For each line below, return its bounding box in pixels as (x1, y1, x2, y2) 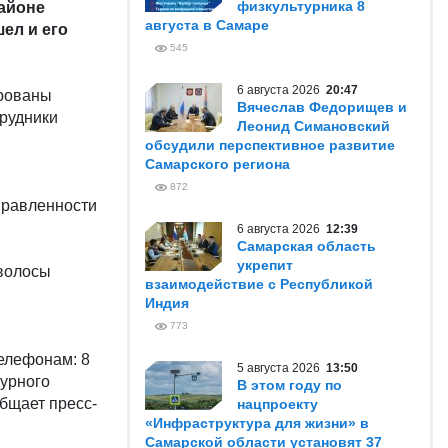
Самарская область (237, 238, 376, 254)
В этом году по (237, 377, 342, 393)
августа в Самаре (145, 17, 269, 33)
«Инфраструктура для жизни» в (145, 415, 369, 431)
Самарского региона (145, 156, 290, 172)
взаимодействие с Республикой (145, 276, 373, 292)
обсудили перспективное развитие (145, 137, 395, 153)
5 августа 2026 (237, 361, 326, 375)
